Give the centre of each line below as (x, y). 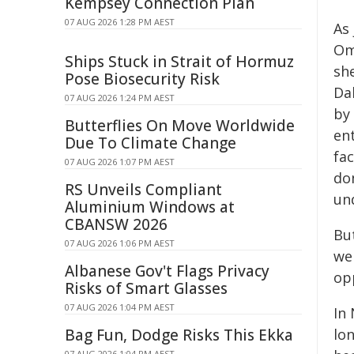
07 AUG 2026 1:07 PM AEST (120, 162)
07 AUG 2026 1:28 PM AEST (120, 22)
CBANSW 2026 (116, 224)
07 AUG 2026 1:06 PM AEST (120, 243)
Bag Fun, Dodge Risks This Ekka (179, 335)
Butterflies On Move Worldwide (180, 126)
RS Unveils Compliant (143, 190)
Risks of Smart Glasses (146, 288)
